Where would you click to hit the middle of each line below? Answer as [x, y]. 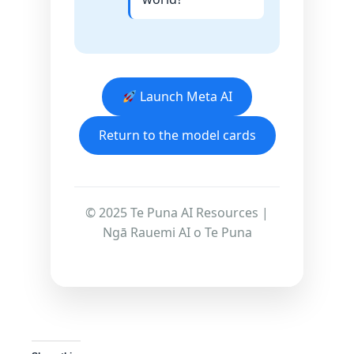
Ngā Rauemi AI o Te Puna [177, 233]
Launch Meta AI [184, 97]
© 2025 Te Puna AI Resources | [177, 213]
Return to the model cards [177, 136]
